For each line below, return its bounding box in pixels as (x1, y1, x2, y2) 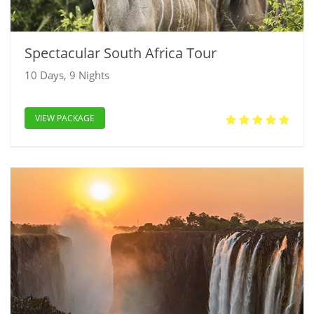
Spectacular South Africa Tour (25, 43, 217, 62)
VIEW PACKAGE (35, 111, 95, 124)
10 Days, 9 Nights (25, 67, 109, 82)
